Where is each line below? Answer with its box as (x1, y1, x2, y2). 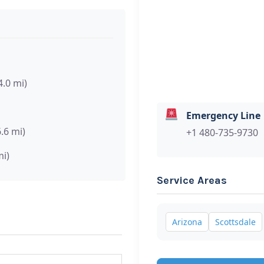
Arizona (172, 216, 202, 227)
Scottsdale (215, 216, 256, 227)
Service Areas (157, 173, 227, 187)
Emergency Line (186, 108, 260, 122)
